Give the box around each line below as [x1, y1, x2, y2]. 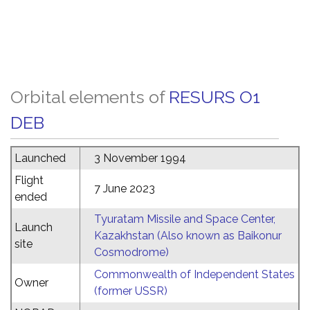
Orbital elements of [10, 86, 169, 107]
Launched [15, 152, 66, 165]
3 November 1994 [94, 152, 186, 165]
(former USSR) [94, 284, 167, 298]
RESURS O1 [169, 86, 260, 107]
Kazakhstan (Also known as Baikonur [94, 229, 282, 242]
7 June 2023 [94, 182, 155, 195]
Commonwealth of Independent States [94, 268, 295, 281]
